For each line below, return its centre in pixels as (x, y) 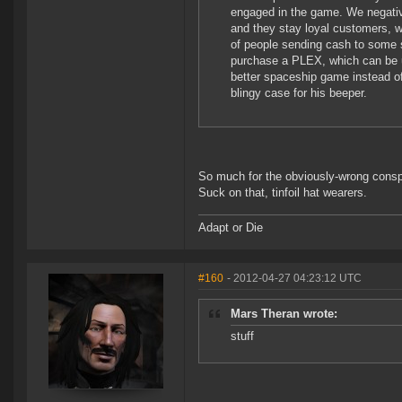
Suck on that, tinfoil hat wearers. (283, 193)
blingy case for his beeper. (299, 93)
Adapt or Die (231, 228)
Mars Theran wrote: (284, 314)
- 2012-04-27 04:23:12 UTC (294, 279)
